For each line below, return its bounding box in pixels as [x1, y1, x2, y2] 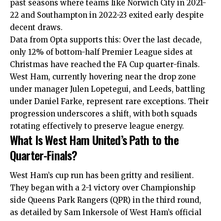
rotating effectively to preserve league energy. [10, 121, 184, 131]
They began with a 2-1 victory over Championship [10, 183, 195, 193]
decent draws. [10, 22, 63, 32]
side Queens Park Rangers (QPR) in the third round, [10, 195, 201, 205]
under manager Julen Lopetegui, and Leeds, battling [10, 84, 205, 94]
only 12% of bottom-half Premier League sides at [10, 47, 193, 57]
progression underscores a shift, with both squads [10, 109, 197, 118]
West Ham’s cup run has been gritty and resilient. [10, 171, 194, 181]
